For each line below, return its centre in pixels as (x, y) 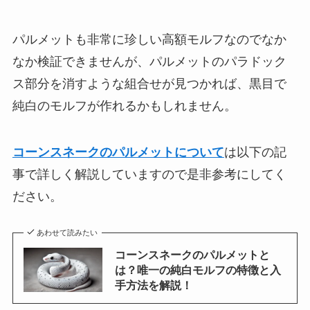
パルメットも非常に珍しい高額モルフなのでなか (149, 39)
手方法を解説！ (153, 285)
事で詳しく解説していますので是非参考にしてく (149, 175)
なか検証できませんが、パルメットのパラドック (149, 61)
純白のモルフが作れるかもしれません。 (124, 106)
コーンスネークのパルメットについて (118, 153)
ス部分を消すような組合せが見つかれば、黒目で (149, 83)
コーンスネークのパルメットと (192, 255)
